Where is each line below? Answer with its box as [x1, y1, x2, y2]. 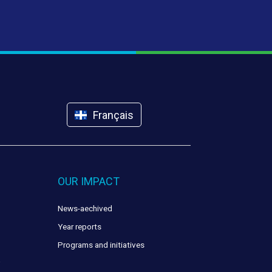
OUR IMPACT [57, 175, 120, 188]
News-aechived [57, 203, 112, 214]
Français [93, 109, 134, 122]
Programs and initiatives [57, 240, 144, 250]
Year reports [57, 222, 101, 232]
